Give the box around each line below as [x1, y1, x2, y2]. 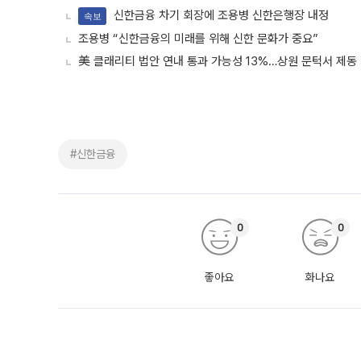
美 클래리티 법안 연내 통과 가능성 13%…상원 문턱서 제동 [78, 54, 357, 69]
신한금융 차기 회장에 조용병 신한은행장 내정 [110, 8, 329, 23]
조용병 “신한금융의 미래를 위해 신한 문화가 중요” [78, 31, 318, 47]
